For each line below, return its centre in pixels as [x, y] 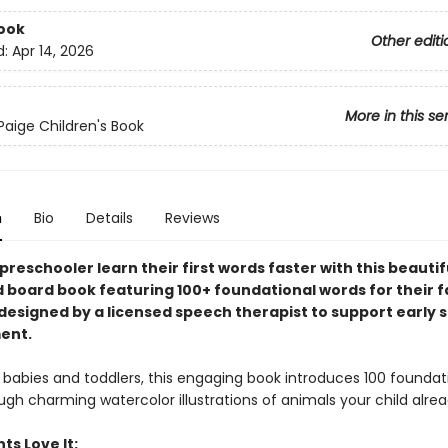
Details [109, 218]
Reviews [192, 218]
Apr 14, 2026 [52, 51]
